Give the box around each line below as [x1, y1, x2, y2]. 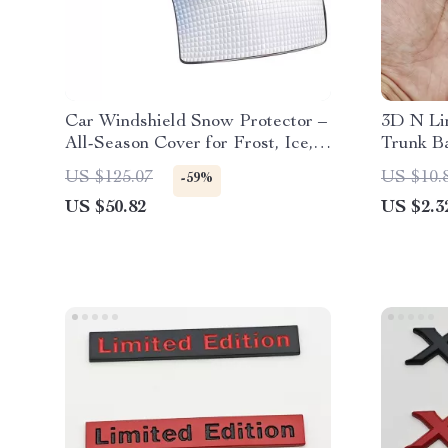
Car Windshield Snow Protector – [65, 113, 327, 131]
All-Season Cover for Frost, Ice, [65, 135, 313, 153]
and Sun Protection [65, 157, 214, 175]
